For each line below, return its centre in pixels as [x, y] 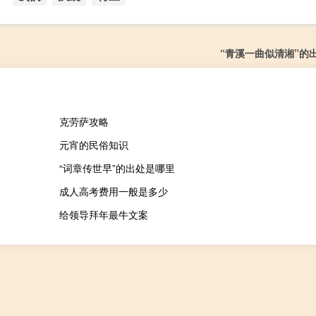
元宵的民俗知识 [93, 145]
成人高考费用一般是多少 [113, 192]
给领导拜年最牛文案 [103, 215]
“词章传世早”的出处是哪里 [117, 168]
